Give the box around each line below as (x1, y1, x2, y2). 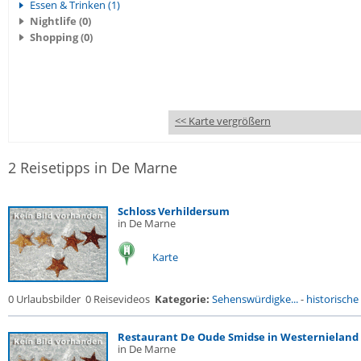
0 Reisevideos (85, 292, 150, 306)
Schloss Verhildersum (118, 204, 230, 218)
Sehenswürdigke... (212, 292, 298, 306)
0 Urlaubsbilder (8, 292, 81, 306)
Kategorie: (155, 292, 210, 306)
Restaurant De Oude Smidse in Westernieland (118, 330, 359, 344)
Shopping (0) (30, 30, 93, 44)
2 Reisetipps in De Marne (8, 158, 177, 177)
